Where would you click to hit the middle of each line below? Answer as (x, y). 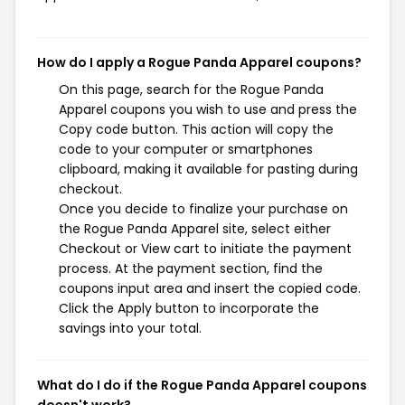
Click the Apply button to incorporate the (189, 308)
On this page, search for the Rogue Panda (191, 89)
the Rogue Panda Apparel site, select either (195, 229)
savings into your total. (130, 328)
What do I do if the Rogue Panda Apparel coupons (202, 385)
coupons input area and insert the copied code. (210, 288)
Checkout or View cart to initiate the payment (205, 249)
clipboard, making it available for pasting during (208, 169)
